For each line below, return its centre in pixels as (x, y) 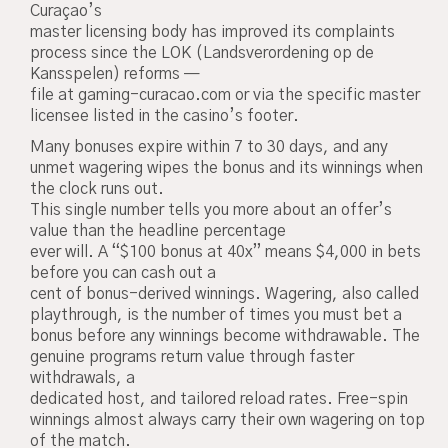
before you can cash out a (123, 272)
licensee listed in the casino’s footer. (164, 116)
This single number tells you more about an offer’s (211, 209)
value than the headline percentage (158, 230)
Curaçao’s (66, 11)
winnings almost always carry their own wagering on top (227, 419)
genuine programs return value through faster (192, 356)
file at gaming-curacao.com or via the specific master (225, 95)
